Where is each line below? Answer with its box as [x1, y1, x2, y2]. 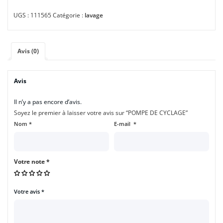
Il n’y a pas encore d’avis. [14, 98, 82, 107]
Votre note [14, 157, 46, 166]
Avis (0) [17, 47, 39, 56]
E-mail [114, 120, 133, 128]
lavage [84, 11, 103, 20]
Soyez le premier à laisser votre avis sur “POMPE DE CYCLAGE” [14, 109, 188, 117]
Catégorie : [52, 11, 85, 20]
